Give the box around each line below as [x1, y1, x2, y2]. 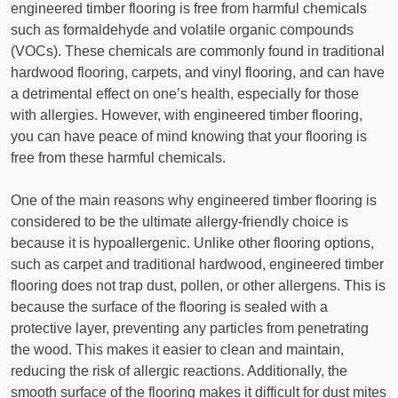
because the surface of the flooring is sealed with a [11, 299, 328, 315]
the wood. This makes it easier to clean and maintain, [11, 342, 344, 358]
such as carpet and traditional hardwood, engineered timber [11, 257, 384, 273]
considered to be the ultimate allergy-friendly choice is [11, 214, 348, 230]
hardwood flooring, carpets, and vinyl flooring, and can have [11, 65, 385, 81]
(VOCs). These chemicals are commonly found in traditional [11, 44, 385, 60]
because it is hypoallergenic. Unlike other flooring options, [11, 235, 374, 251]
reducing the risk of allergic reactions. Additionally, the [11, 363, 347, 379]
